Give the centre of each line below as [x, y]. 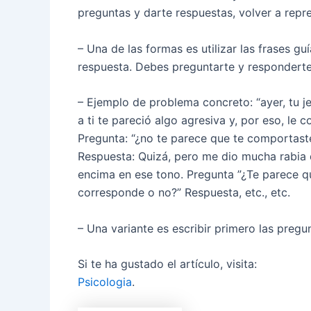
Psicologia [105, 282]
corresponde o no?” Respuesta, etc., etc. [184, 193]
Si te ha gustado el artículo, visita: [167, 264]
